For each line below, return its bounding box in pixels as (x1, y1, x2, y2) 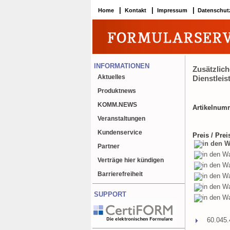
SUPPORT (94, 190, 127, 198)
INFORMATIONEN (94, 62, 150, 70)
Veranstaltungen (98, 114, 146, 122)
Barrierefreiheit (98, 170, 143, 178)
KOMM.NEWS (98, 101, 138, 108)
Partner (98, 142, 120, 150)
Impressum (157, 7, 187, 13)
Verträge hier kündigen (98, 156, 164, 164)
